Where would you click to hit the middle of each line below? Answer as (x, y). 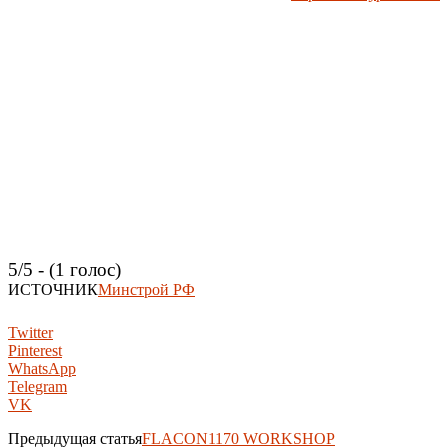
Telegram (37, 386)
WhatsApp (42, 368)
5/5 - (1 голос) (64, 269)
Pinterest (35, 350)
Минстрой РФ (146, 289)
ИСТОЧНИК (53, 289)
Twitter (30, 332)
